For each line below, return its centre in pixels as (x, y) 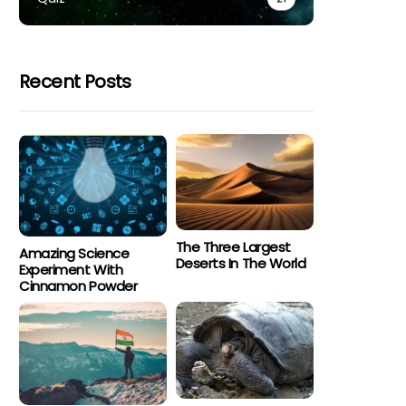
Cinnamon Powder (78, 286)
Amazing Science (74, 254)
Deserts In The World (241, 264)
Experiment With (71, 270)
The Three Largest (233, 247)
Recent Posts (75, 81)
